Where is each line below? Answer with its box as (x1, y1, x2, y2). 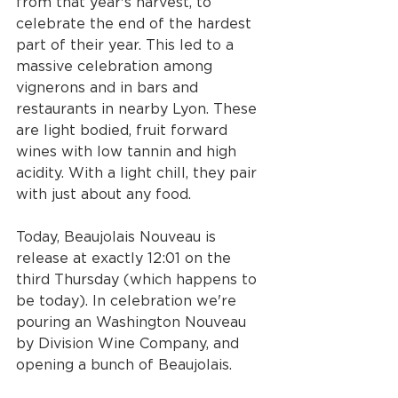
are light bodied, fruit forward (16, 123, 232, 138)
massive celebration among (16, 59, 217, 74)
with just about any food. (16, 187, 195, 202)
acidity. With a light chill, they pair (16, 165, 261, 180)
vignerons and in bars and (16, 80, 203, 95)
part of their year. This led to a (16, 37, 238, 52)
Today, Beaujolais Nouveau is (16, 229, 220, 244)
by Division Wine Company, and (16, 336, 243, 351)
